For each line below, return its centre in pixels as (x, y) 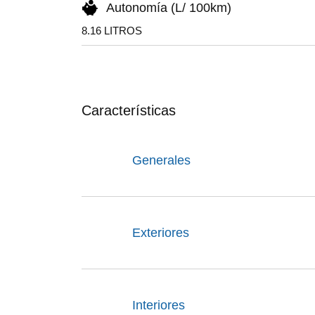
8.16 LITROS (112, 31)
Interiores (159, 305)
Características (129, 110)
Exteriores (161, 233)
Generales (161, 160)
